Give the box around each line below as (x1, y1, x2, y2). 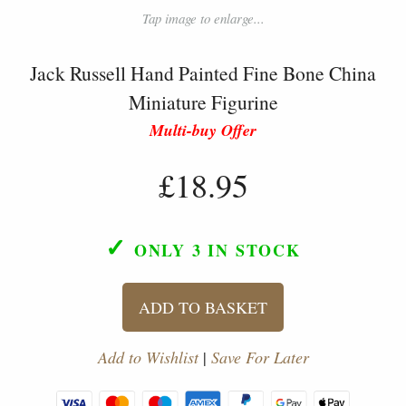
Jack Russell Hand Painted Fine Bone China (30, 60, 376, 87)
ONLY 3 (133, 238, 202, 263)
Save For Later (210, 346, 309, 369)
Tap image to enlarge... (141, 9, 265, 28)
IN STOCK (201, 238, 301, 263)
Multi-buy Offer (150, 119, 256, 142)
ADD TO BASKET (139, 296, 267, 319)
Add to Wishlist (97, 346, 198, 369)
